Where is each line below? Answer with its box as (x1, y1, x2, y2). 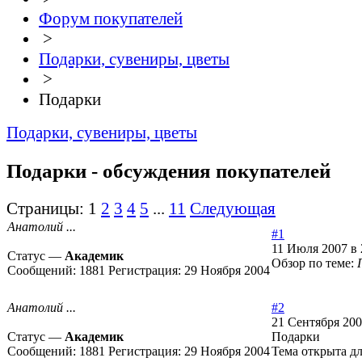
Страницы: (6, 199, 84, 219)
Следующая (190, 199, 276, 219)
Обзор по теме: (271, 256, 357, 271)
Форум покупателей (39, 9, 183, 29)
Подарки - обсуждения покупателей (6, 159, 330, 183)
